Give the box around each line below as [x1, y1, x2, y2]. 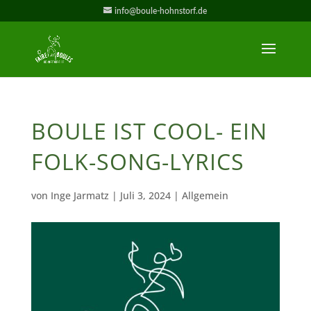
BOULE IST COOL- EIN [31, 116, 267, 146]
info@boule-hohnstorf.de [115, 7, 208, 15]
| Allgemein [170, 189, 228, 202]
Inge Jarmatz [50, 189, 109, 202]
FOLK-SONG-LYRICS [31, 146, 244, 176]
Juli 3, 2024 [119, 189, 171, 202]
